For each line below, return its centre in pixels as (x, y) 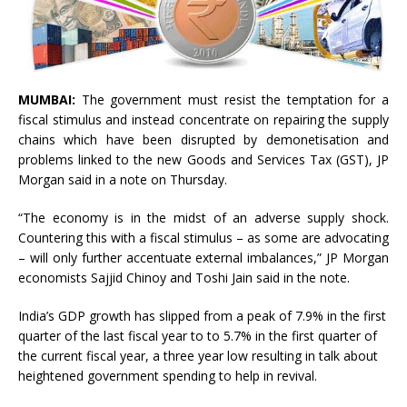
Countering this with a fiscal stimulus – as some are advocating (203, 237)
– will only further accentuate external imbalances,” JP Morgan (203, 257)
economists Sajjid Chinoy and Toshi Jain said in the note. (184, 277)
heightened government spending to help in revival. (168, 375)
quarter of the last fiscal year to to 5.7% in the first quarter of (198, 335)
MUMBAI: (47, 99)
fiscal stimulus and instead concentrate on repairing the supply (203, 119)
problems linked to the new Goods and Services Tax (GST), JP (203, 159)
